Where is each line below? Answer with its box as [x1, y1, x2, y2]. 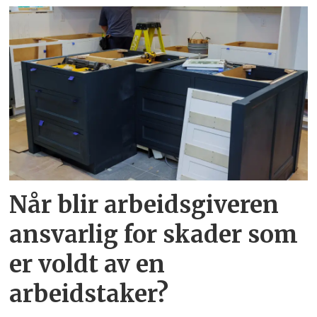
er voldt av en [9, 250, 166, 279]
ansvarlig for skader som [9, 220, 299, 250]
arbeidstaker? [9, 279, 169, 309]
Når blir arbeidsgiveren [9, 190, 279, 220]
